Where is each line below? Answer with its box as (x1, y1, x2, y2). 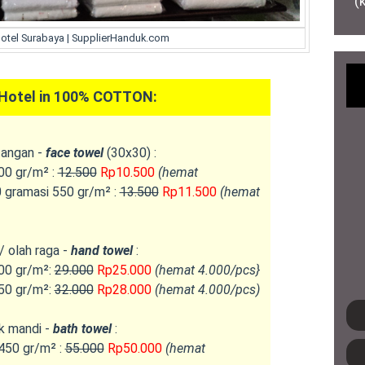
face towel (45, 144, 103, 161)
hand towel (70, 242, 133, 258)
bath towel (52, 320, 112, 336)
